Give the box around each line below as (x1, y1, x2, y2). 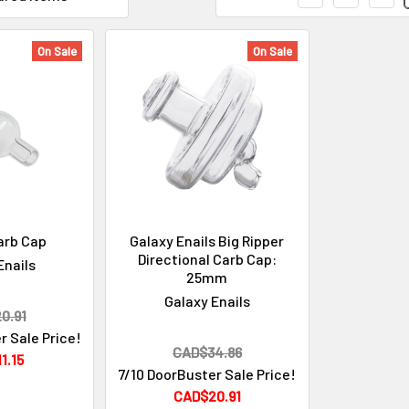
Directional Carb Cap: (137, 249, 277, 267)
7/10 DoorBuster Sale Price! (118, 364, 297, 383)
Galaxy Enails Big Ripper (130, 231, 285, 249)
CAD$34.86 (172, 342, 242, 361)
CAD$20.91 (173, 386, 241, 404)
